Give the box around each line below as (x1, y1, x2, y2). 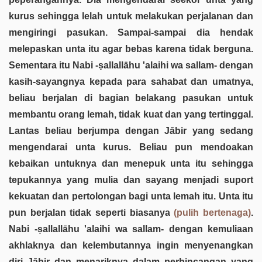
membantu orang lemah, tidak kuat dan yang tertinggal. (9, 109, 253, 119)
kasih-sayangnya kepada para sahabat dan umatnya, (9, 76, 253, 87)
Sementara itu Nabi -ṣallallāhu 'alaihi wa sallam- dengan (9, 60, 253, 70)
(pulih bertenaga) (174, 207, 251, 218)
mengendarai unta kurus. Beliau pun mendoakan (9, 142, 253, 152)
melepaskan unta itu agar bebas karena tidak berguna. (9, 43, 253, 54)
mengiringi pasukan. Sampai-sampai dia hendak (9, 27, 253, 37)
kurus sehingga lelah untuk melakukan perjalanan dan (9, 11, 253, 21)
